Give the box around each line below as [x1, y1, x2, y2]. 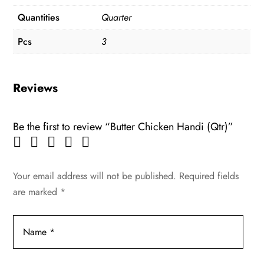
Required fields [179, 169, 239, 183]
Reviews [13, 80, 58, 97]
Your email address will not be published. [13, 169, 177, 183]
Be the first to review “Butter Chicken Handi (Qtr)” [13, 119, 234, 135]
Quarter [101, 11, 132, 25]
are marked [13, 185, 61, 199]
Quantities [18, 11, 60, 25]
